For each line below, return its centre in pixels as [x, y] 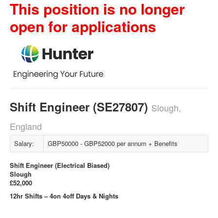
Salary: [24, 143]
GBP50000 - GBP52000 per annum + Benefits [113, 143]
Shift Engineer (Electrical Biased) [60, 165]
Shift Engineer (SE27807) [81, 107]
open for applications [83, 26]
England [26, 126]
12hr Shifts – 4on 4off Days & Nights [64, 196]
